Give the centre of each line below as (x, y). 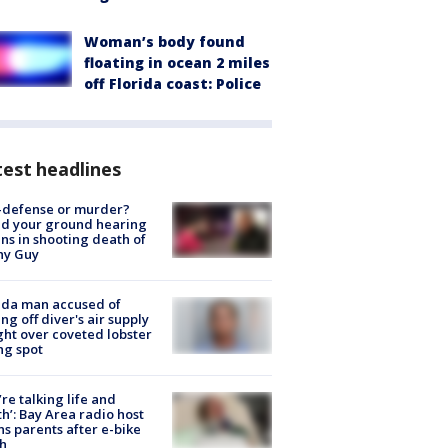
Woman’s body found (164, 41)
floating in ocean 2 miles (177, 62)
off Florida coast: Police (172, 83)
